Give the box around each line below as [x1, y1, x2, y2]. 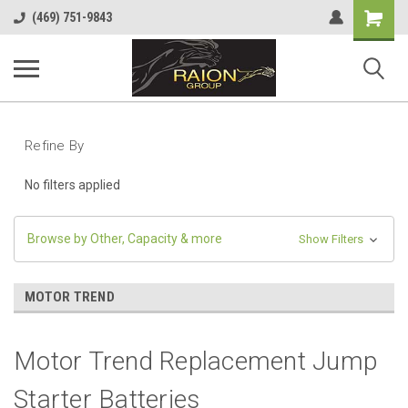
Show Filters [298, 231, 366, 246]
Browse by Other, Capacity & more [27, 230, 222, 246]
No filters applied [25, 177, 120, 192]
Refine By [25, 138, 85, 154]
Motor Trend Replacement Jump [14, 345, 377, 376]
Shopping [353, 7, 406, 22]
